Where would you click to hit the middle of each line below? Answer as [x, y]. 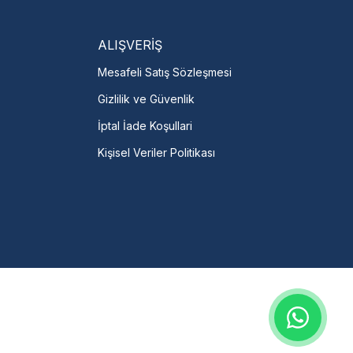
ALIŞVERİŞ [130, 45]
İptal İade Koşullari [145, 126]
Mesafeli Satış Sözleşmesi [165, 72]
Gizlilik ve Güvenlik [146, 99]
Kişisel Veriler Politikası [156, 152]
